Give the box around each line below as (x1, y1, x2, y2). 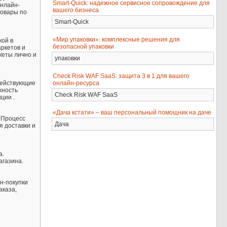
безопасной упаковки (53, 43, 115, 50)
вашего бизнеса (53, 7, 99, 14)
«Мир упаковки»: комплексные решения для (53, 36, 180, 43)
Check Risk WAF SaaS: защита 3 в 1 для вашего (53, 72, 190, 80)
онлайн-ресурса (53, 80, 100, 87)
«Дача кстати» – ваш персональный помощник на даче (53, 109, 212, 116)
